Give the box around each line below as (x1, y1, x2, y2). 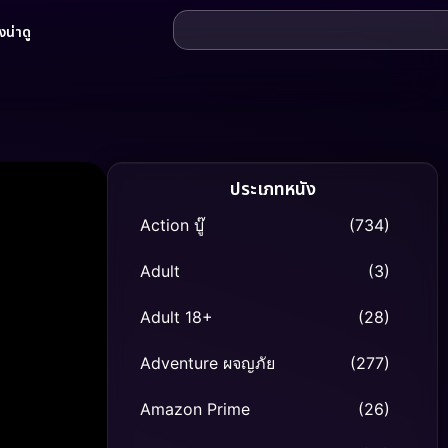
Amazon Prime (140, 399, 250, 419)
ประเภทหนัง (229, 176, 316, 203)
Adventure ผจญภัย (140, 353, 275, 373)
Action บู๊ (140, 215, 204, 235)
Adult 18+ (140, 307, 213, 327)
